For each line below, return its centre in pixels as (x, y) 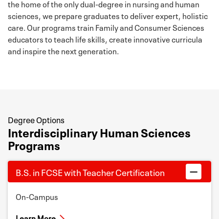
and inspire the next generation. (63, 50)
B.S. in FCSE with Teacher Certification (90, 172)
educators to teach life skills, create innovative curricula (105, 39)
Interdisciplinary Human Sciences (99, 132)
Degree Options (36, 119)
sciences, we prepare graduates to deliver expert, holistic (108, 15)
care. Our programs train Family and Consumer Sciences (106, 27)
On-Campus (37, 196)
